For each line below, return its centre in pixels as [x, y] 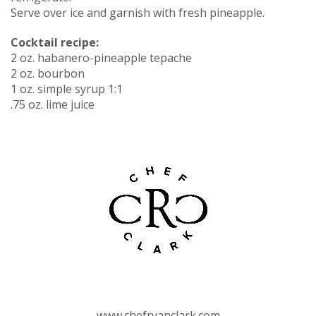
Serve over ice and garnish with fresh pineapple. [138, 12]
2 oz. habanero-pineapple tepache [101, 57]
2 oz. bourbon [48, 73]
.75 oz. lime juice [53, 104]
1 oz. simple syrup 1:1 [67, 89]
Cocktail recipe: [55, 42]
